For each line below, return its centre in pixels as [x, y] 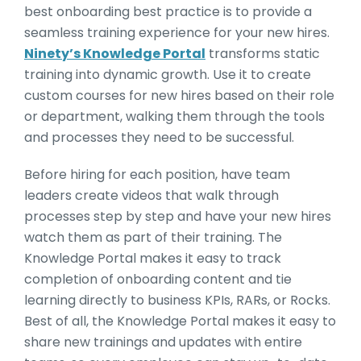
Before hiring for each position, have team [157, 174]
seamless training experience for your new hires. [177, 32]
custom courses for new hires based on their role [179, 95]
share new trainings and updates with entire [163, 342]
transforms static [263, 53]
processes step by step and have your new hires [178, 216]
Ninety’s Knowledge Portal [115, 53]
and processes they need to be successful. [161, 137]
